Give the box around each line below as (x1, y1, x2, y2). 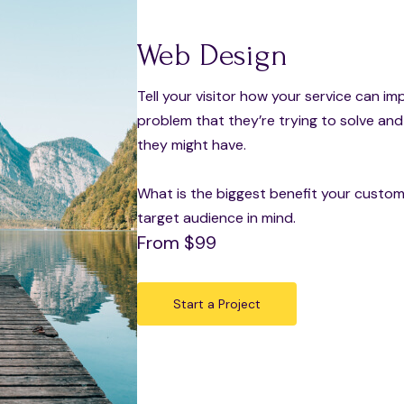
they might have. (137, 134, 246, 154)
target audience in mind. (137, 207, 296, 227)
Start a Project (173, 295, 261, 312)
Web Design (137, 37, 288, 73)
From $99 (137, 230, 216, 254)
